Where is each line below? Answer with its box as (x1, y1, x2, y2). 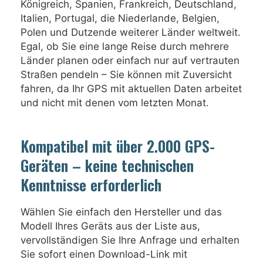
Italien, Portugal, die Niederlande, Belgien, (21, 12, 220, 24)
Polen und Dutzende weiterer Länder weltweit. (21, 26, 241, 38)
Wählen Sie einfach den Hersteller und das (21, 206, 222, 218)
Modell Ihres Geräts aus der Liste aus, (21, 220, 200, 232)
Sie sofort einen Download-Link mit (21, 248, 187, 260)
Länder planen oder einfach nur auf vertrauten (21, 55, 240, 66)
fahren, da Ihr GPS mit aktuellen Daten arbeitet (21, 83, 242, 95)
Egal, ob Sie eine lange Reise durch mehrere (21, 41, 229, 52)
